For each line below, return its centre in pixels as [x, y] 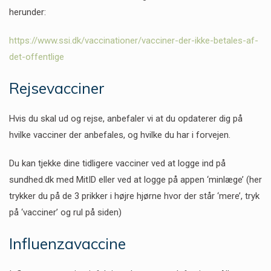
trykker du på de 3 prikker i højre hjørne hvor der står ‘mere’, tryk [134, 196]
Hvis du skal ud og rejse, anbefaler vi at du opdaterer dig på [126, 118]
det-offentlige [37, 57]
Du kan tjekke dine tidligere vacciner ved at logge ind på [117, 163]
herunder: [28, 12]
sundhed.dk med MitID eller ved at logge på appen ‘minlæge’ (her [135, 179]
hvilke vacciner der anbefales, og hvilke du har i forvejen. [120, 135]
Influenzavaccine [67, 243]
